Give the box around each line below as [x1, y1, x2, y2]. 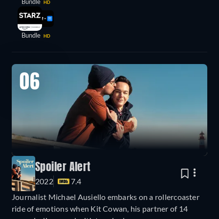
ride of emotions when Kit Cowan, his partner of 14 [12, 203, 188, 213]
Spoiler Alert [35, 162, 91, 173]
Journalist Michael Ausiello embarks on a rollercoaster [12, 192, 199, 201]
